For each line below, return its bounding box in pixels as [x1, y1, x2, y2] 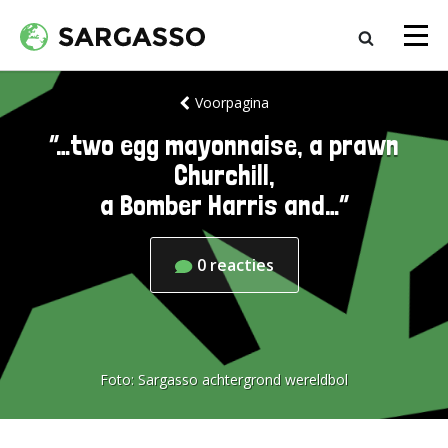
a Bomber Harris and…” [99, 189, 349, 222]
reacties [209, 254, 274, 276]
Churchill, [173, 159, 275, 192]
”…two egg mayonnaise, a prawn [49, 129, 399, 162]
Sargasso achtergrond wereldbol [138, 370, 348, 389]
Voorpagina [194, 93, 269, 112]
